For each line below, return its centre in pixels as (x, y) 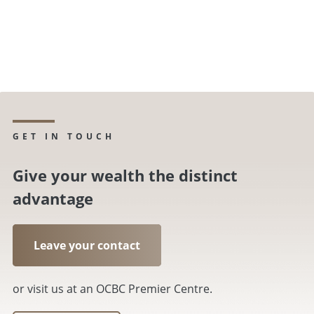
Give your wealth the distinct (125, 176)
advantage (53, 199)
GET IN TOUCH (64, 137)
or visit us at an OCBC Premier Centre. (112, 289)
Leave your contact (87, 246)
